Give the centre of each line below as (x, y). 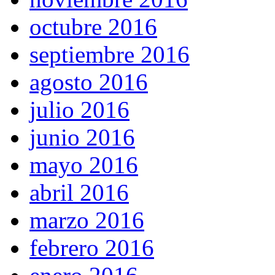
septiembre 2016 (110, 55)
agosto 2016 (89, 82)
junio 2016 (82, 137)
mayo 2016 (84, 165)
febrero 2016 (92, 248)
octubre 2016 (93, 27)
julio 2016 (79, 110)
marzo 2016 (87, 220)
